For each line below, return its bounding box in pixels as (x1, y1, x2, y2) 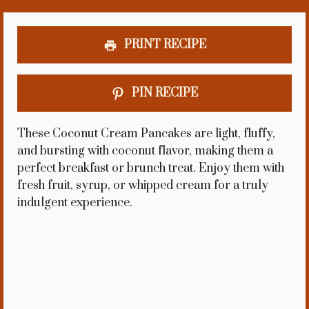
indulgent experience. (17, 195, 132, 211)
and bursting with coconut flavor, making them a (17, 143, 273, 159)
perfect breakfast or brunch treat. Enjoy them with (17, 161, 284, 177)
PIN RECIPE (129, 86, 198, 101)
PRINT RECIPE (121, 37, 206, 53)
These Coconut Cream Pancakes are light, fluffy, (17, 126, 275, 142)
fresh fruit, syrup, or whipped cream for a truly (17, 178, 268, 194)
